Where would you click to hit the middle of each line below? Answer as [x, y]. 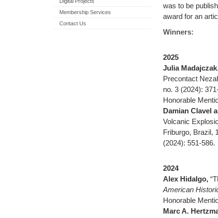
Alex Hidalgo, [187, 179]
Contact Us [73, 23]
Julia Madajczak [190, 68]
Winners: [178, 32]
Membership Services [85, 12]
